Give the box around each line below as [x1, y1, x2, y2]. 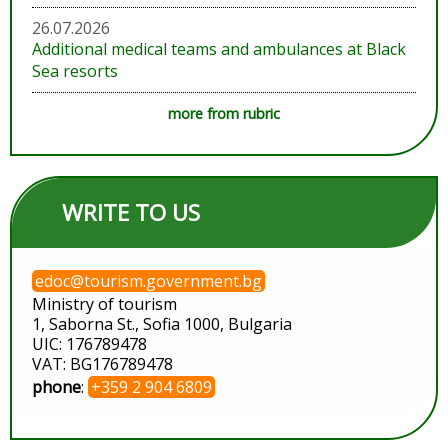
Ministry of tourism [32, 292, 177, 315]
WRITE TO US [62, 196, 200, 228]
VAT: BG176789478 [32, 352, 173, 375]
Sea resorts [32, 59, 118, 82]
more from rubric [168, 103, 280, 123]
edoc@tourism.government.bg [35, 269, 262, 292]
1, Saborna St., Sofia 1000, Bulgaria [32, 312, 292, 335]
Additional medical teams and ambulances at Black [32, 37, 406, 60]
